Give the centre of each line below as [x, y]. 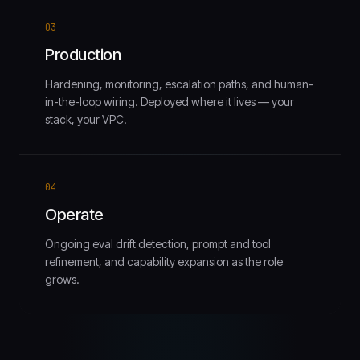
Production [83, 55]
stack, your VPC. [86, 119]
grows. [62, 279]
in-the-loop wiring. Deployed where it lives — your [170, 102]
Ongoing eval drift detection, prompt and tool [158, 244]
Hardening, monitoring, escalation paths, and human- [179, 84]
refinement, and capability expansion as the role [164, 262]
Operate [74, 215]
